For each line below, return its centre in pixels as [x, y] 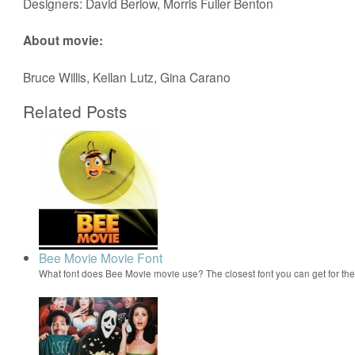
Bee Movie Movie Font [101, 257]
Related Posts [75, 111]
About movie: [63, 40]
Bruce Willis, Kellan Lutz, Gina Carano [127, 76]
